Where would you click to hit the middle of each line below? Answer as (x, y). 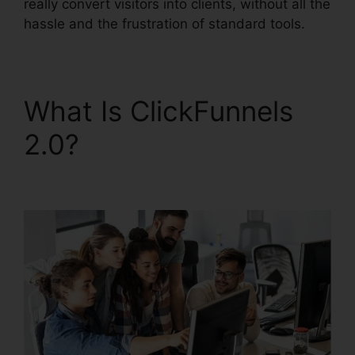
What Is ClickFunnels (158, 111)
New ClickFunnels (202, 144)
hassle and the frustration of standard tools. (164, 24)
